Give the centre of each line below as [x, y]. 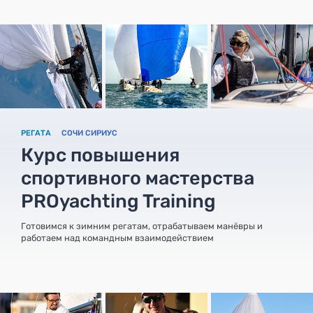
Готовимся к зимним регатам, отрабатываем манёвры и [142, 226]
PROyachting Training [118, 201]
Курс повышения [100, 155]
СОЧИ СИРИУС [89, 133]
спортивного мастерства [138, 178]
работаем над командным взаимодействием [117, 238]
